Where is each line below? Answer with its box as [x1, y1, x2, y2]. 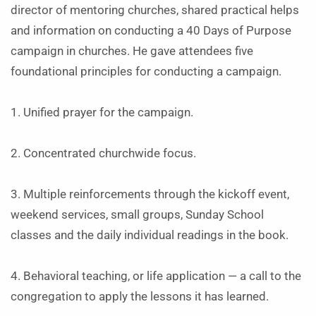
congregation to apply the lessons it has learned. [11, 290, 272, 303]
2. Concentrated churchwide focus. [11, 147, 196, 160]
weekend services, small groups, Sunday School [11, 208, 264, 221]
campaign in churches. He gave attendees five [11, 44, 253, 58]
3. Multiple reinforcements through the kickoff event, [11, 188, 289, 201]
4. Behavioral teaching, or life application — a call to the [11, 269, 301, 283]
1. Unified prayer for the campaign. [11, 106, 196, 119]
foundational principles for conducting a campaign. [11, 65, 281, 78]
